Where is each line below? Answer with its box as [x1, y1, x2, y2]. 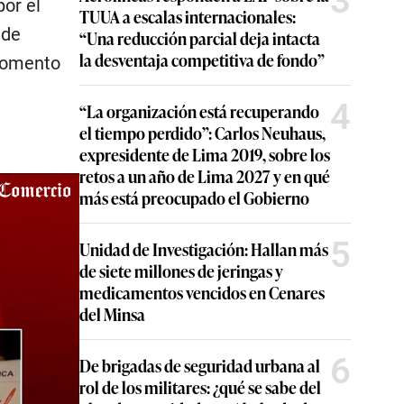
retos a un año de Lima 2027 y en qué [79, 164, 330, 188]
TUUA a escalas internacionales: [79, 5, 296, 28]
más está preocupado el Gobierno [79, 186, 309, 209]
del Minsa [79, 302, 145, 326]
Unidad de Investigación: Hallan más [79, 237, 328, 261]
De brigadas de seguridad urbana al [79, 353, 320, 377]
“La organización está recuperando [79, 99, 319, 123]
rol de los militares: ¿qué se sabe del [79, 375, 321, 399]
